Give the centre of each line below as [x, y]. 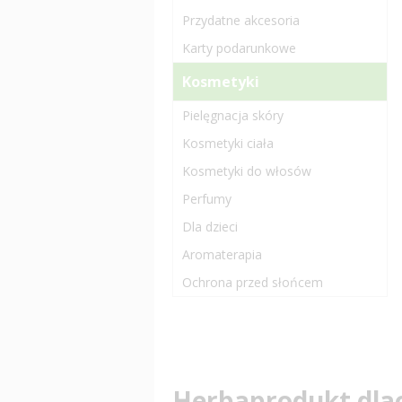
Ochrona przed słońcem [253, 282]
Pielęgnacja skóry [233, 115]
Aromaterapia [222, 254]
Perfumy [207, 199]
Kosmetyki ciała [228, 143]
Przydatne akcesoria [241, 20]
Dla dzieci [210, 227]
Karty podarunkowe [239, 48]
